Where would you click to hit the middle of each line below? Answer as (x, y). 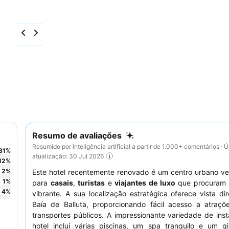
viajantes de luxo (145, 183)
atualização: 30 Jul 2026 (68, 156)
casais (62, 183)
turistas (91, 183)
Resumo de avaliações (77, 135)
